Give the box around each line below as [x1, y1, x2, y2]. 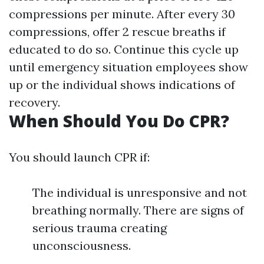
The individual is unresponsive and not [32, 185, 247, 200]
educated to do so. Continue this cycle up [9, 42, 239, 57]
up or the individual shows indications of [9, 77, 235, 93]
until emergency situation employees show [9, 60, 248, 75]
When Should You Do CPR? [9, 110, 229, 133]
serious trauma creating [32, 220, 167, 236]
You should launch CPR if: [9, 150, 150, 165]
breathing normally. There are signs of [32, 203, 244, 218]
